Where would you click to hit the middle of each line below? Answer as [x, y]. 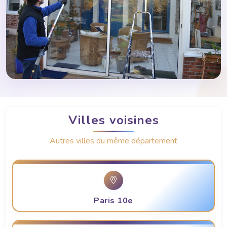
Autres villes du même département [113, 141]
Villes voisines [113, 120]
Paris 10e [113, 201]
